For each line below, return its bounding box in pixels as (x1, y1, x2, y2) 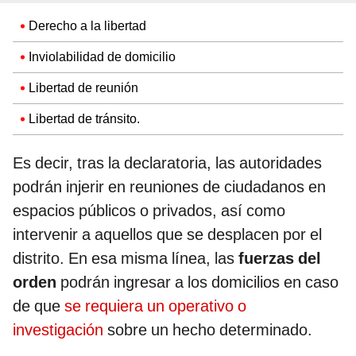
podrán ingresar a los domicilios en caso (56, 272, 339, 292)
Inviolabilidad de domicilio (29, 48, 176, 64)
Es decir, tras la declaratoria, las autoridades (13, 153, 322, 172)
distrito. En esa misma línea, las (13, 248, 238, 268)
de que (13, 296, 64, 315)
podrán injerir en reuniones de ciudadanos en (13, 176, 326, 196)
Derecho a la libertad (29, 17, 146, 33)
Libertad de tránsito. (29, 110, 140, 126)
